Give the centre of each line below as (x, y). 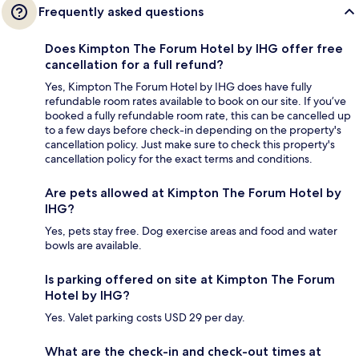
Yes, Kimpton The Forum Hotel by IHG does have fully (178, 86)
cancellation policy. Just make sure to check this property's (190, 144)
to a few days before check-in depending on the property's (193, 129)
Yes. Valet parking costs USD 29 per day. (145, 317)
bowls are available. (93, 245)
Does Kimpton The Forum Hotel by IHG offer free (194, 48)
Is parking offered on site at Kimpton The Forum (190, 279)
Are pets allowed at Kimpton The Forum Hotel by (193, 192)
